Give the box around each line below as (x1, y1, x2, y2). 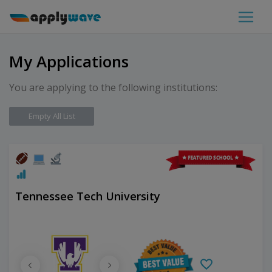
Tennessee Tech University (15, 189, 160, 203)
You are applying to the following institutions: (9, 81, 217, 94)
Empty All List (28, 110, 75, 121)
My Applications (9, 50, 129, 72)
